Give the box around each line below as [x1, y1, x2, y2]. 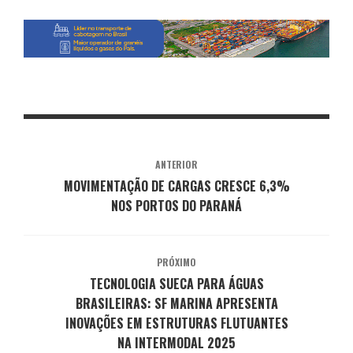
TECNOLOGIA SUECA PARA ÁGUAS [89, 274, 264, 294]
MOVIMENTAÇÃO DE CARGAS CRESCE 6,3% [63, 176, 290, 196]
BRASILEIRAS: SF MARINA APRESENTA [75, 294, 278, 314]
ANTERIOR [155, 158, 198, 172]
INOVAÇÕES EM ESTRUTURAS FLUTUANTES [65, 314, 288, 333]
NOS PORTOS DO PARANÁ [111, 196, 242, 216]
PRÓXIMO [157, 255, 196, 269]
